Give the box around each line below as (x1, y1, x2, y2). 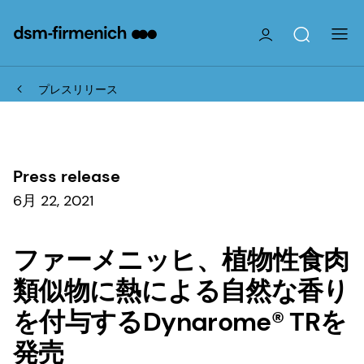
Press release (13, 165, 120, 187)
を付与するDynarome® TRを (13, 304, 347, 339)
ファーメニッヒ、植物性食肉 (13, 242, 349, 277)
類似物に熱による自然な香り (13, 273, 349, 308)
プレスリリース (38, 81, 118, 97)
